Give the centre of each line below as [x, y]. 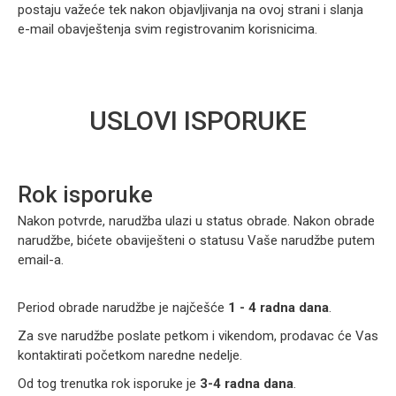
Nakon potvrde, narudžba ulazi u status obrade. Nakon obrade [196, 221]
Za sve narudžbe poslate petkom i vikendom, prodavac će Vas [198, 336]
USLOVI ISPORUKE [198, 121]
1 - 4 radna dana [278, 308]
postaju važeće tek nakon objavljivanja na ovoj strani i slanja [190, 10]
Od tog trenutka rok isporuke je [109, 384]
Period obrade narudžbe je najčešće [123, 308]
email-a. [41, 260]
